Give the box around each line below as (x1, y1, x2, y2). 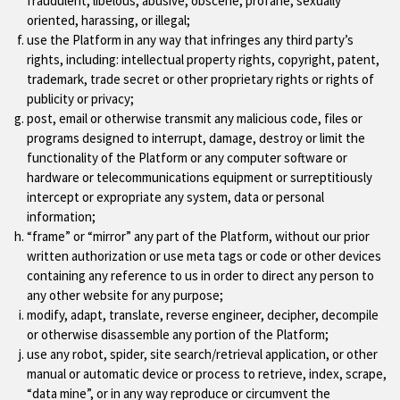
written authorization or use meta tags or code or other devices (27, 246, 381, 264)
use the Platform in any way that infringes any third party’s (27, 30, 354, 48)
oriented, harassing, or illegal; (27, 11, 190, 29)
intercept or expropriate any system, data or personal (27, 187, 324, 205)
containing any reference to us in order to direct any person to (27, 266, 374, 284)
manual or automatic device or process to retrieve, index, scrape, (27, 364, 387, 382)
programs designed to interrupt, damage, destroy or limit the (27, 129, 365, 146)
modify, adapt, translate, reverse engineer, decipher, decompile (27, 305, 379, 323)
